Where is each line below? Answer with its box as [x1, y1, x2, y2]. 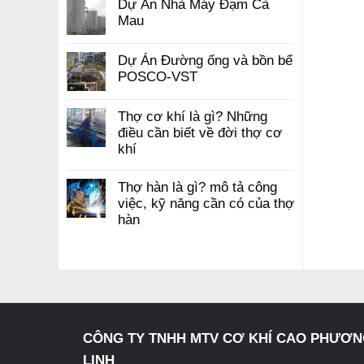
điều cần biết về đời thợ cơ [118, 123, 282, 141]
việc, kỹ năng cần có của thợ [118, 194, 294, 211]
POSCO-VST [118, 67, 197, 84]
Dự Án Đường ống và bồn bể [118, 51, 292, 68]
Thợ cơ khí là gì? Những [118, 107, 267, 124]
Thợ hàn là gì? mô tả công [118, 178, 277, 195]
